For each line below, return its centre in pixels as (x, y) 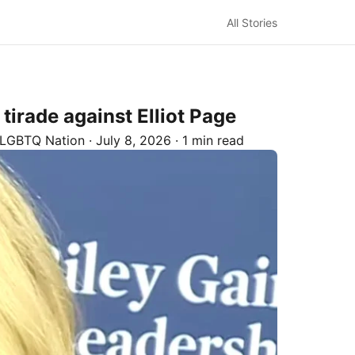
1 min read (213, 140)
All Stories (252, 22)
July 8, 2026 (134, 140)
